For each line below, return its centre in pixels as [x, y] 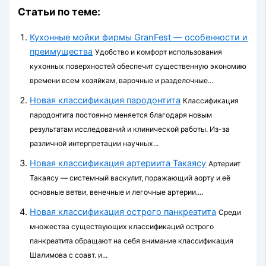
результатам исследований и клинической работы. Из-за [130, 129]
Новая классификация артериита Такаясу [118, 163]
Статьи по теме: [59, 11]
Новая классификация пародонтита [105, 100]
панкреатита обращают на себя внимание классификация [132, 241]
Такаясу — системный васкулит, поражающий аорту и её [130, 178]
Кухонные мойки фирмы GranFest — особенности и [139, 37]
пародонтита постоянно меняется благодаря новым [121, 115]
